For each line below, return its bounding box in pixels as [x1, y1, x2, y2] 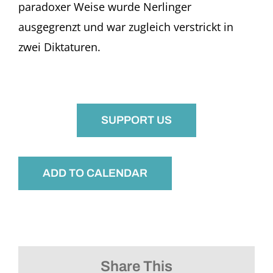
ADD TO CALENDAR [43, 166, 147, 179]
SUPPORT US [101, 113, 172, 126]
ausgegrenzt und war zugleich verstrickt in [18, 19, 233, 34]
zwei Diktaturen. [18, 39, 101, 54]
